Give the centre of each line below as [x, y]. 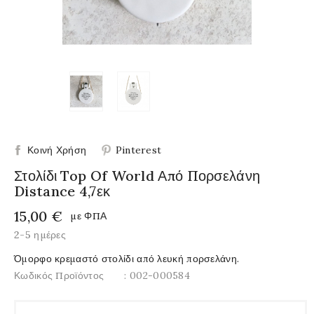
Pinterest [138, 150]
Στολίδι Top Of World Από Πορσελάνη [137, 175]
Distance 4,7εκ [62, 191]
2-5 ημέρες [40, 234]
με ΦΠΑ [89, 216]
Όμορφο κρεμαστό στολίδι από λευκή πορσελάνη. [127, 258]
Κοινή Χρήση [57, 150]
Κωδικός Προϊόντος [59, 275]
